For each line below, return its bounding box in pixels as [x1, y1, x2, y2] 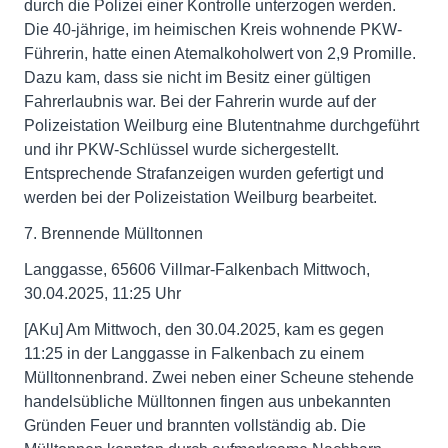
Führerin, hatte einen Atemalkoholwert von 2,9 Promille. [24, 45, 416, 62]
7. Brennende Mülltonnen [24, 225, 203, 242]
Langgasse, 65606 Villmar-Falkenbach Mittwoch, [24, 261, 370, 278]
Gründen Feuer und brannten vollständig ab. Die [24, 417, 366, 434]
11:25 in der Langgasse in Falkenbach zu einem [24, 345, 364, 362]
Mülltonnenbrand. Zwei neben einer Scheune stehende [24, 369, 414, 386]
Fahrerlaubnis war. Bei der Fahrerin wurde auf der [24, 93, 376, 110]
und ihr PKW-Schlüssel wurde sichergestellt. [24, 141, 339, 158]
